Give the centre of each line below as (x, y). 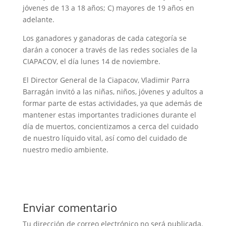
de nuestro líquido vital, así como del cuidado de (105, 138)
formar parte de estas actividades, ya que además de (112, 103)
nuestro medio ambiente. (65, 150)
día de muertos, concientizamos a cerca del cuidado (110, 126)
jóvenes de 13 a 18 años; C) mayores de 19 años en (108, 8)
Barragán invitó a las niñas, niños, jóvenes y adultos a (113, 92)
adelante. (38, 19)
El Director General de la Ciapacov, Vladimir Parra (106, 80)
